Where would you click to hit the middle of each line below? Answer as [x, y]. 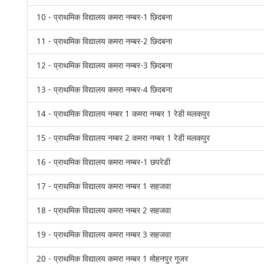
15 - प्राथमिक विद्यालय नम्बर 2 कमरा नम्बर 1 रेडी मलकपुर [123, 138]
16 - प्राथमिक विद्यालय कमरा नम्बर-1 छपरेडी [104, 162]
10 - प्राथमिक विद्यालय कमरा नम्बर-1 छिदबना [105, 17]
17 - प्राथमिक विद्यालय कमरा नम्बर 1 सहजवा [104, 187]
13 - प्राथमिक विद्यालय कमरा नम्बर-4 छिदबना [105, 90]
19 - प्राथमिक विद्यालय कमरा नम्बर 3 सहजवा [104, 235]
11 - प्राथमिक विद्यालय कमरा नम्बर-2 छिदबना [105, 42]
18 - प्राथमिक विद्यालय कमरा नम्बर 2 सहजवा [104, 211]
